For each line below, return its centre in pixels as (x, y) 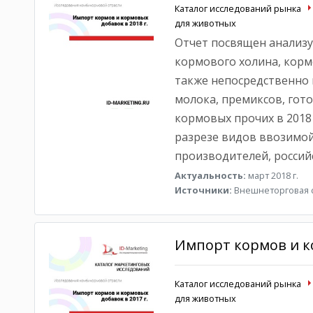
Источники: (203, 190)
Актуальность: (210, 175)
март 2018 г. (272, 175)
